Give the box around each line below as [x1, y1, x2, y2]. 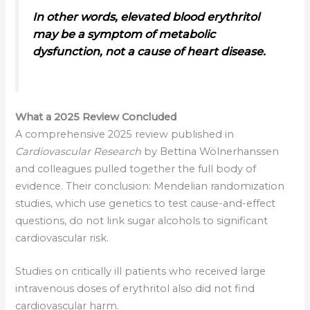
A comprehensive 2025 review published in [15, 127, 235, 140]
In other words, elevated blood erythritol [33, 10, 260, 24]
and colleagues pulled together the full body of [15, 162, 257, 175]
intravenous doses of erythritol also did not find [15, 282, 255, 295]
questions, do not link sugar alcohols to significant [15, 214, 268, 227]
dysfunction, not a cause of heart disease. [33, 44, 266, 59]
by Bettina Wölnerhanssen [141, 145, 280, 158]
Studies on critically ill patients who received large [15, 265, 266, 278]
